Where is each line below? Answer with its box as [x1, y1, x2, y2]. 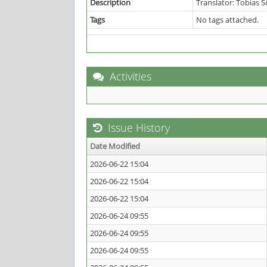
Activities [107, 69, 151, 83]
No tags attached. [196, 14, 259, 25]
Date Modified [90, 141, 140, 151]
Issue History [105, 120, 170, 135]
